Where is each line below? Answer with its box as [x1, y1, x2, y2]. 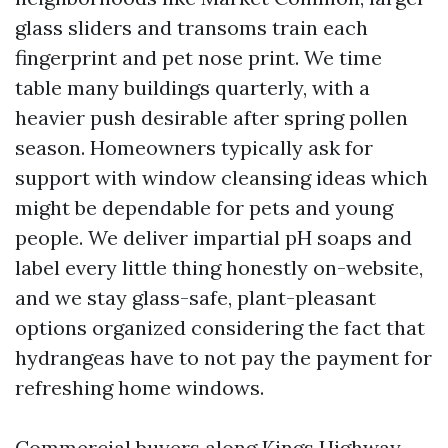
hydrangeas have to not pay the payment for [15, 345, 432, 370]
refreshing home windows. [15, 375, 264, 400]
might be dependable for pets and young [15, 195, 393, 220]
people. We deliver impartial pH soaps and [15, 225, 412, 250]
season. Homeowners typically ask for [15, 135, 373, 160]
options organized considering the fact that [15, 315, 425, 340]
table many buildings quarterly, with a [15, 75, 370, 100]
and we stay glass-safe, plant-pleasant [15, 285, 376, 310]
